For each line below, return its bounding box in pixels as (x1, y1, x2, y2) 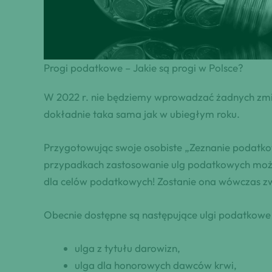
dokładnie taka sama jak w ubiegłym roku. (44, 107, 240, 120)
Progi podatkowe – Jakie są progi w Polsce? (44, 61, 243, 74)
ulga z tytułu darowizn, (75, 242, 180, 255)
